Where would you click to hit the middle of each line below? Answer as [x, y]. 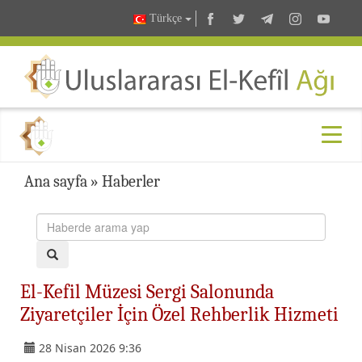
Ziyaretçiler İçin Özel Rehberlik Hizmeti [179, 314]
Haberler [131, 181]
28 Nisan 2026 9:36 [90, 347]
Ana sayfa [56, 181]
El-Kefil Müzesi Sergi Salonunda [147, 291]
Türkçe [166, 19]
